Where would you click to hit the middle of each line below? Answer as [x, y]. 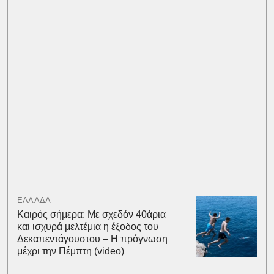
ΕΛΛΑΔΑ [34, 200]
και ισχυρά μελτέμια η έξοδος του [87, 226]
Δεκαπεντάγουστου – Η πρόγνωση [92, 239]
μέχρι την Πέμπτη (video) [70, 251]
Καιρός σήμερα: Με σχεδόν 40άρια [91, 214]
